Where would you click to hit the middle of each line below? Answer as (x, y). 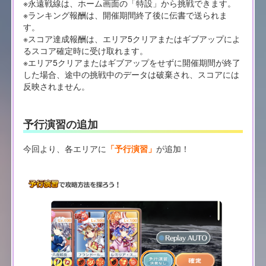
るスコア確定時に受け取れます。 (85, 50)
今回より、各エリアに (64, 148)
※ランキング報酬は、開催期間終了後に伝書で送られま (125, 15)
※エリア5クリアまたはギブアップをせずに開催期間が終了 (132, 62)
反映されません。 (56, 86)
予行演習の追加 (60, 124)
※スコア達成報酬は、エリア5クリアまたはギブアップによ (132, 38)
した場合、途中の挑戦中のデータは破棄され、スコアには (131, 74)
